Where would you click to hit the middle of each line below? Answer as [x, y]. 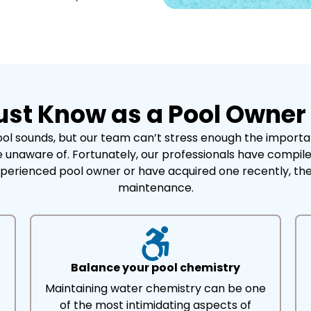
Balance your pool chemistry [155, 268]
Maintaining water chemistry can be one [155, 288]
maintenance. [155, 188]
